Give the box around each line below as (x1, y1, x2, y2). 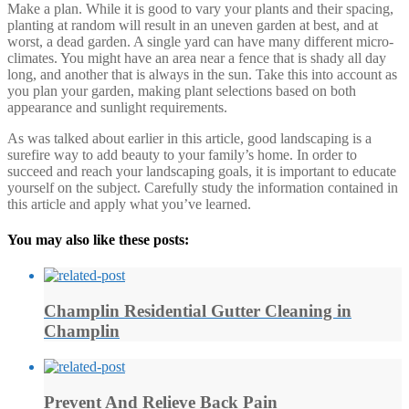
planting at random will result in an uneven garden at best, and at (7, 16, 378, 33)
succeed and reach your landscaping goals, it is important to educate (7, 163, 396, 179)
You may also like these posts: (7, 232, 189, 248)
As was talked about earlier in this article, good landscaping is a (7, 130, 372, 146)
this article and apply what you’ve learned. (7, 195, 251, 212)
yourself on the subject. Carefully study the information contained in (7, 179, 398, 195)
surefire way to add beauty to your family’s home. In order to (7, 146, 357, 163)
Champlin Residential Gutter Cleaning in (44, 301, 351, 321)
